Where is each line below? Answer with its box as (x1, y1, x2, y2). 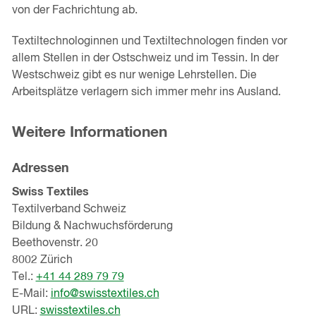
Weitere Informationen (11, 125, 167, 141)
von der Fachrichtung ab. (11, 5, 140, 17)
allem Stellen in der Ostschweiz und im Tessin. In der (11, 53, 279, 65)
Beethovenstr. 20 (11, 237, 98, 249)
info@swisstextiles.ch (50, 288, 159, 300)
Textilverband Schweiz (11, 203, 126, 215)
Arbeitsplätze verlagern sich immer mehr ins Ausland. (11, 87, 281, 99)
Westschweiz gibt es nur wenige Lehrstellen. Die (11, 70, 257, 82)
